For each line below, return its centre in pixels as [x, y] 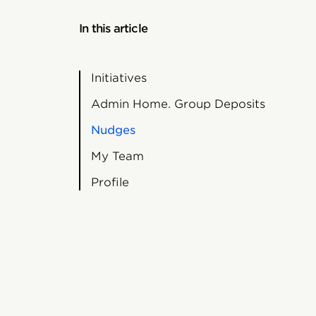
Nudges [113, 130]
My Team [117, 156]
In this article [113, 29]
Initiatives [119, 78]
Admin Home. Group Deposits [178, 104]
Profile [110, 182]
